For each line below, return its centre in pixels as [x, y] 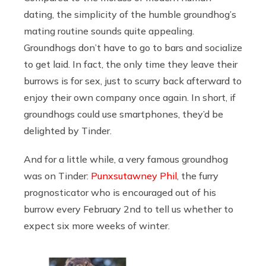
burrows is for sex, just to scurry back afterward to [133, 80]
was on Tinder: [57, 175]
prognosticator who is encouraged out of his [120, 192]
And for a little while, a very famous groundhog [126, 159]
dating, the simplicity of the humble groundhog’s [130, 14]
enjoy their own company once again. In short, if [130, 97]
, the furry [198, 175]
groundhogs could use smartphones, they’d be [123, 114]
